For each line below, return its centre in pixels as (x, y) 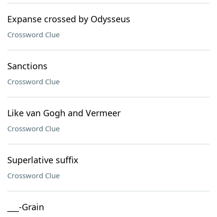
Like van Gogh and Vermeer (64, 113)
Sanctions (27, 66)
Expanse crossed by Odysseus (69, 19)
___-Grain (26, 207)
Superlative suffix (43, 160)
